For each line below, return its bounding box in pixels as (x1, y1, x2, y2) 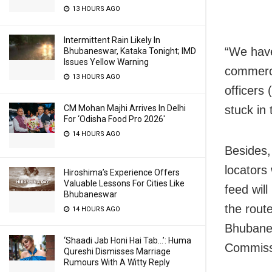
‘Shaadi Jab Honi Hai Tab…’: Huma (64, 236, 191, 245)
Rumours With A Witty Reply (64, 257, 170, 267)
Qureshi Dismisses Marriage (64, 246, 171, 256)
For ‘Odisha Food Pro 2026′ (64, 114, 165, 124)
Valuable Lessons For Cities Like (64, 178, 185, 188)
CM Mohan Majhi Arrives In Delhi (64, 103, 186, 113)
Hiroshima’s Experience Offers (64, 168, 180, 177)
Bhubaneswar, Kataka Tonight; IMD (64, 46, 196, 56)
